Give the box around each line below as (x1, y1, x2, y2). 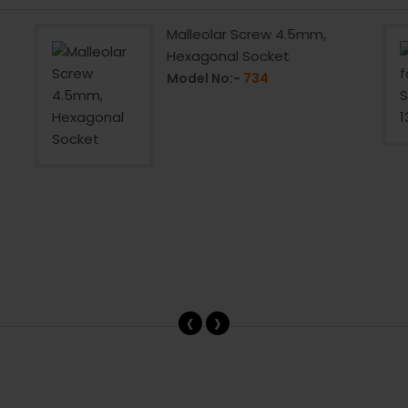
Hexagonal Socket (167, 46, 291, 66)
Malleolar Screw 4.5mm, (167, 24, 327, 44)
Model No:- (167, 68, 244, 87)
